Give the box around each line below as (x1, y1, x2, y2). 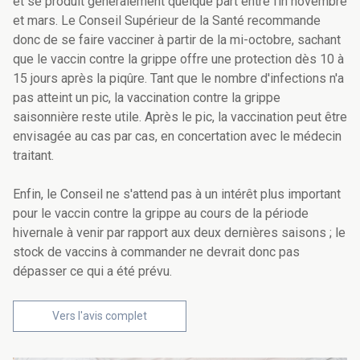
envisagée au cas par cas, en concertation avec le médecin (13, 129, 342, 145)
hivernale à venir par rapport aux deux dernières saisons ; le (13, 225, 346, 241)
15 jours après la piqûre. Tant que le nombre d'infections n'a (13, 71, 344, 87)
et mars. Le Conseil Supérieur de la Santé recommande (13, 13, 321, 29)
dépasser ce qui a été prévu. (13, 264, 172, 280)
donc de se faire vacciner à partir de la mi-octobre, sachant (13, 32, 341, 48)
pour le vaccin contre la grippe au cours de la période (13, 206, 309, 222)
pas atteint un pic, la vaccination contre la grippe (13, 90, 280, 106)
